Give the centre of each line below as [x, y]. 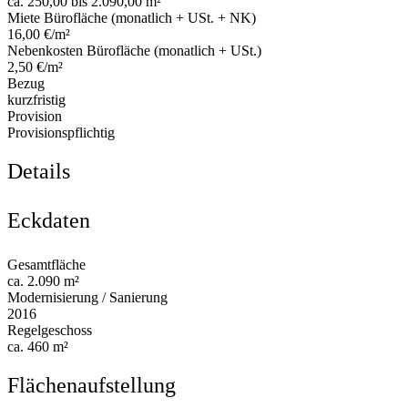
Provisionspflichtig [61, 133]
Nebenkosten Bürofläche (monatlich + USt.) [134, 51]
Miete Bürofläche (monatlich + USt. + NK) [132, 18]
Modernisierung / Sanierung [87, 298]
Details [39, 172]
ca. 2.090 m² [43, 281]
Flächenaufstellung [92, 386]
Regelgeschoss [50, 331]
